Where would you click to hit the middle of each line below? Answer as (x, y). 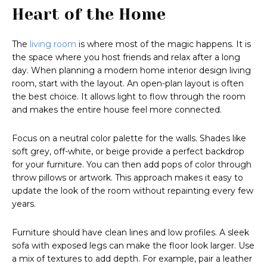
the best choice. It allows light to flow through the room (129, 97)
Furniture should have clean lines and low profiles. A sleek (131, 233)
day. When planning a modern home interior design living (131, 71)
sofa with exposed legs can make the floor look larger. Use (133, 246)
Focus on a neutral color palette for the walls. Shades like (129, 139)
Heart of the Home (89, 14)
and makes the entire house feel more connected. (117, 110)
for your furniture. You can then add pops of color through (132, 165)
